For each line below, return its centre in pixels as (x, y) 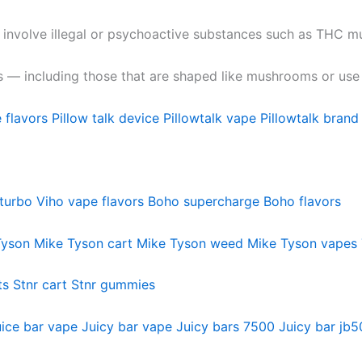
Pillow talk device (105, 118)
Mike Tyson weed (190, 243)
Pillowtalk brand (309, 118)
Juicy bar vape (127, 326)
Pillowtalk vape (210, 118)
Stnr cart (40, 285)
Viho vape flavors (90, 202)
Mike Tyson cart (83, 243)
